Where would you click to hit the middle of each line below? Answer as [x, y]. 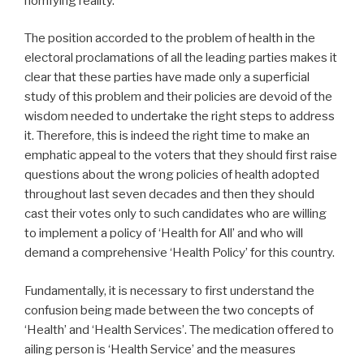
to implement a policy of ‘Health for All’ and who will [164, 234]
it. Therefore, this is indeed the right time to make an [167, 136]
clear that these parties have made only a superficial [167, 78]
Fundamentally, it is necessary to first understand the [169, 290]
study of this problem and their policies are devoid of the [178, 97]
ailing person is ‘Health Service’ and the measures [160, 349]
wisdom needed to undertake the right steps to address [180, 117]
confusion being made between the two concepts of [169, 310]
